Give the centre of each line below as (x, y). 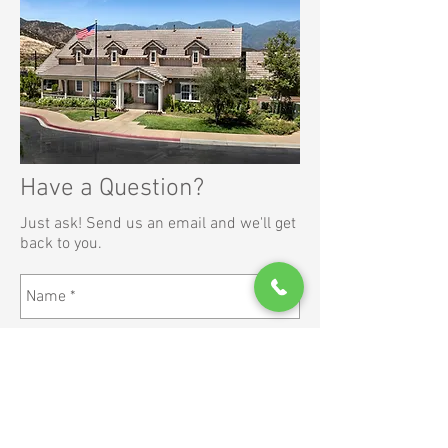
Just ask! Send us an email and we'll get (158, 224)
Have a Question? (112, 189)
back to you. (61, 244)
